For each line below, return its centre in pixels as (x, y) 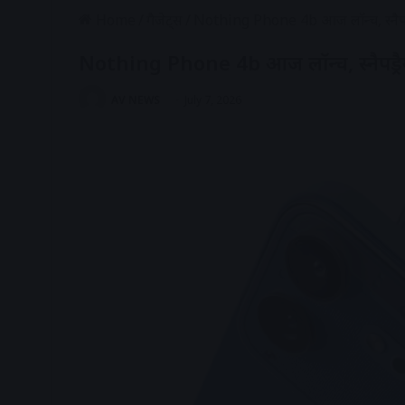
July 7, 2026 (213, 100)
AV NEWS (136, 100)
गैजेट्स (165, 20)
